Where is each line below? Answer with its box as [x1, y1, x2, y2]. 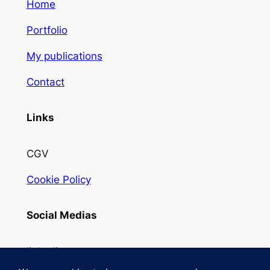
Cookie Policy [26, 173, 91, 186]
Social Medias [26, 209, 97, 222]
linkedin [26, 245, 64, 257]
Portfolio [26, 24, 67, 36]
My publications [26, 49, 102, 62]
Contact [26, 75, 64, 88]
